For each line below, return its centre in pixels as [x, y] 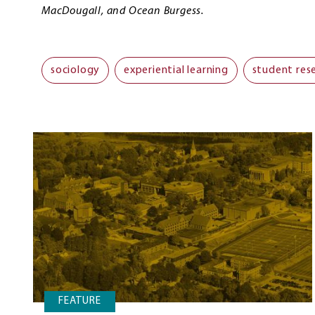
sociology [76, 71]
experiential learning [176, 71]
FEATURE [80, 302]
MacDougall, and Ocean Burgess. [123, 12]
